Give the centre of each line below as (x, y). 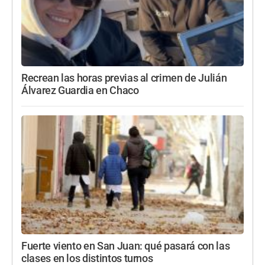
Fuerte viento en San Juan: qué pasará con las (126, 246)
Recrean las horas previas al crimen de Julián (124, 78)
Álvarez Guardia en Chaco (80, 90)
